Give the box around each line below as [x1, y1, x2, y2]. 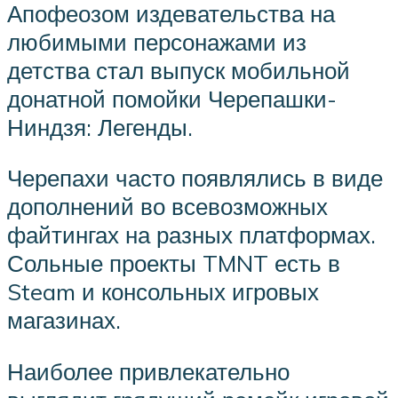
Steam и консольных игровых [7, 277, 319, 306]
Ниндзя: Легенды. [7, 112, 193, 141]
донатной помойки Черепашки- [7, 84, 337, 113]
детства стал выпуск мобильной [7, 55, 350, 84]
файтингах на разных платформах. [7, 220, 376, 250]
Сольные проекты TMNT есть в [7, 249, 340, 278]
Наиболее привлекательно [7, 356, 290, 386]
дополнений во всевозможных [7, 192, 328, 221]
